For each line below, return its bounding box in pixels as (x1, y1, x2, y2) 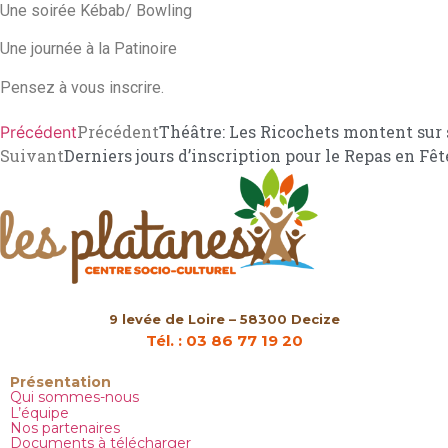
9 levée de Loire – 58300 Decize (108, 310, 340, 327)
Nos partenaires (10, 419, 120, 438)
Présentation (10, 372, 111, 391)
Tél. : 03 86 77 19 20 (145, 330, 303, 350)
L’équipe (10, 403, 69, 422)
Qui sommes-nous (10, 388, 139, 407)
